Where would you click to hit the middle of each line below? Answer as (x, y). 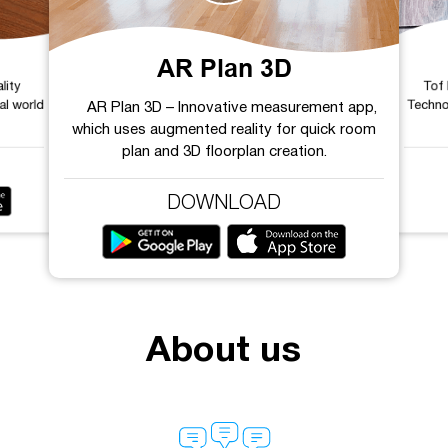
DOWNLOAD (224, 203)
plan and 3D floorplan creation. (224, 151)
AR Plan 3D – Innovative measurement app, (231, 107)
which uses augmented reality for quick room (224, 129)
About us (224, 351)
